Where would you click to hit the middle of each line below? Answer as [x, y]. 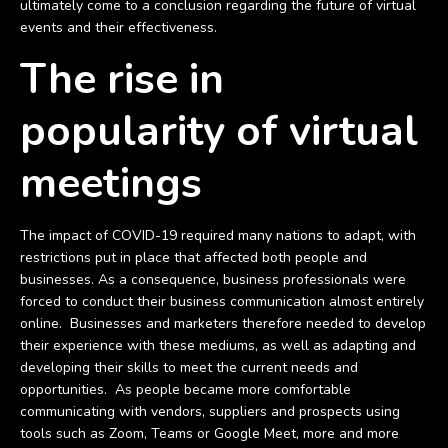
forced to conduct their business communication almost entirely [222, 301]
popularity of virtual [219, 131]
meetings [111, 183]
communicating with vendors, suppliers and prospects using [210, 411]
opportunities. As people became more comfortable [185, 389]
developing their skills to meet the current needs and [189, 367]
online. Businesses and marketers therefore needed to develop [223, 323]
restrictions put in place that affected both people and [193, 257]
